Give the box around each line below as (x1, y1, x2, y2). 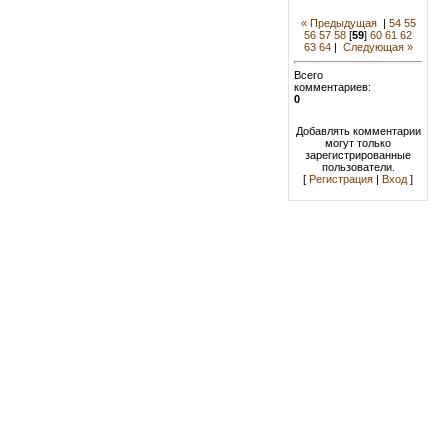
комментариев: (294, 81, 371, 94)
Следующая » (342, 40, 413, 53)
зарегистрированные (305, 149, 411, 162)
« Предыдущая (300, 16, 377, 29)
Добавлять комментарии (295, 125, 421, 138)
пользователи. (321, 161, 395, 174)
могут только (325, 137, 391, 150)
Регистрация (309, 173, 373, 186)
